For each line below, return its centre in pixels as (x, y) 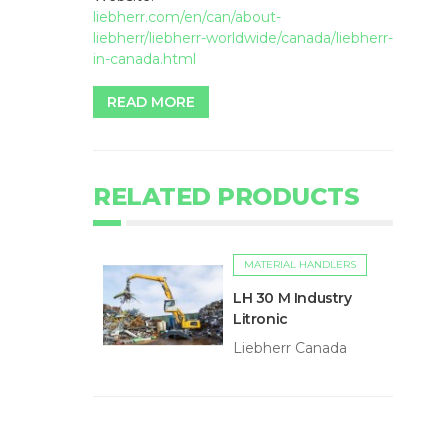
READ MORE (151, 102)
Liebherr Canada (290, 348)
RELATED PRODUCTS (226, 196)
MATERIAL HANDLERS (300, 264)
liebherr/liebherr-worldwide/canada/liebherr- (243, 38)
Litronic (260, 319)
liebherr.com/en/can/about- (187, 17)
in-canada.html (144, 59)
